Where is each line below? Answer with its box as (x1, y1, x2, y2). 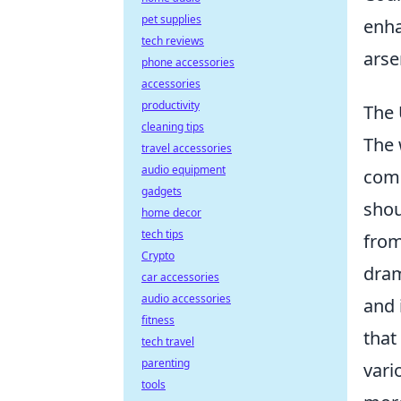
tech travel (141, 334, 194, 349)
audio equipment (141, 162, 226, 177)
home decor (141, 205, 201, 220)
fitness (141, 312, 175, 328)
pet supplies (141, 12, 201, 27)
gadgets (141, 183, 182, 199)
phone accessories (141, 55, 235, 70)
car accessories (141, 269, 219, 285)
